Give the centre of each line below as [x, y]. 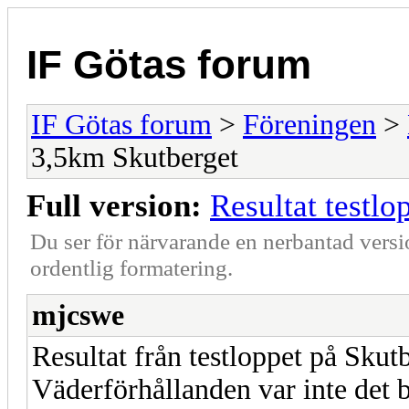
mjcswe [78, 315]
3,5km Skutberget [135, 157]
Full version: [114, 205]
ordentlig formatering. [131, 267]
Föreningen [309, 124]
